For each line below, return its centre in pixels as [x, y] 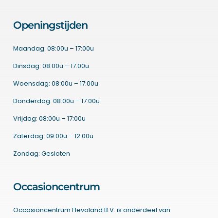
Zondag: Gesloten [41, 154]
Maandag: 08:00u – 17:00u [53, 49]
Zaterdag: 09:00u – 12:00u [53, 136]
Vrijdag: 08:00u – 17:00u [49, 119]
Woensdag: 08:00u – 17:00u [55, 84]
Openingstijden [50, 25]
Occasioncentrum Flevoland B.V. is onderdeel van [91, 210]
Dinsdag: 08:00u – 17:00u [51, 66]
